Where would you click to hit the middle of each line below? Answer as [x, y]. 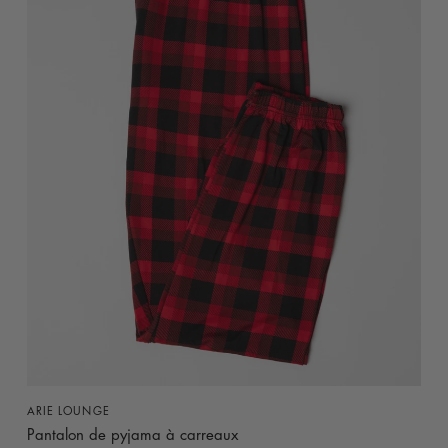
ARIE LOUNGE [68, 412]
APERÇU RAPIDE [224, 406]
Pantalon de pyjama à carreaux [132, 436]
